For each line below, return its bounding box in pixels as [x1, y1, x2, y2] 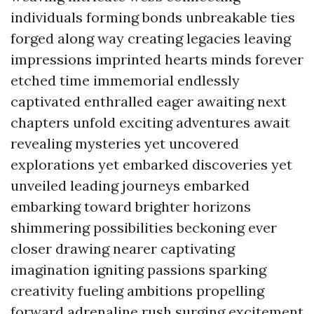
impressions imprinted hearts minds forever [11, 50, 303, 68]
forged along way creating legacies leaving [11, 29, 291, 47]
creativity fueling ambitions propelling [11, 282, 264, 299]
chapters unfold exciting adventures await [11, 114, 290, 131]
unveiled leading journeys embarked [11, 177, 250, 194]
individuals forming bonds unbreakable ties [11, 8, 295, 26]
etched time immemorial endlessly [11, 71, 240, 89]
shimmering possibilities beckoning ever [11, 219, 277, 236]
